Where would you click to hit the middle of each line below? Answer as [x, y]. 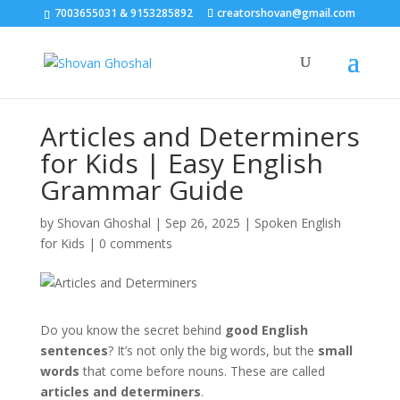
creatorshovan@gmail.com [287, 13]
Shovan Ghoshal [104, 223]
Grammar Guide [142, 190]
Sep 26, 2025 [202, 223]
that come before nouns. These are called [202, 371]
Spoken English [297, 223]
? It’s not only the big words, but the [212, 350]
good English [266, 330]
